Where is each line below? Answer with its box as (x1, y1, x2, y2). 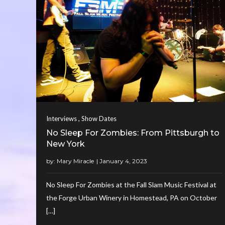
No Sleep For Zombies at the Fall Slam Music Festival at (46, 180, 216, 189)
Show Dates (81, 114, 117, 123)
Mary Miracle (57, 157, 94, 165)
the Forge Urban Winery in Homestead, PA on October (46, 193, 217, 202)
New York (46, 139, 85, 149)
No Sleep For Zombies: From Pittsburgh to (46, 128, 219, 138)
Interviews (46, 114, 77, 123)
